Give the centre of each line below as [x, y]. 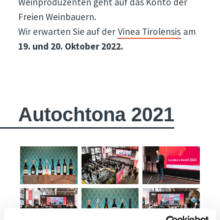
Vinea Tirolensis [150, 31]
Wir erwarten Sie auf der [68, 31]
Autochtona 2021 [96, 114]
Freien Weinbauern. [58, 16]
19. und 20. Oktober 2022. [71, 46]
